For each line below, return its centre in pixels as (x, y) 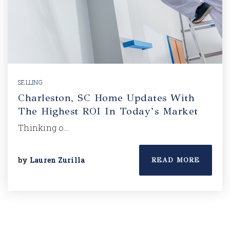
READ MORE (176, 160)
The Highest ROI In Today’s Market (108, 111)
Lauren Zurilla (57, 160)
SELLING (30, 82)
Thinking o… (43, 128)
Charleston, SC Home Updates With (106, 98)
